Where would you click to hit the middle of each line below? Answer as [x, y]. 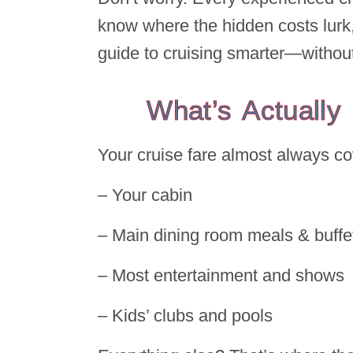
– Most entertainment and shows [223, 275]
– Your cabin [147, 195]
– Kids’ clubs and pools [188, 315]
